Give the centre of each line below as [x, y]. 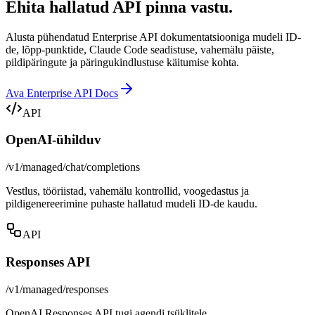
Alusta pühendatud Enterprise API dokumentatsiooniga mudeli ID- [153, 37]
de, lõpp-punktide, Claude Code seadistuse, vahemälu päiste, [140, 49]
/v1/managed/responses [57, 289]
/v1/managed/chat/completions [73, 167]
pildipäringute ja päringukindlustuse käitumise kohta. [122, 62]
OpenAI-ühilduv [53, 140]
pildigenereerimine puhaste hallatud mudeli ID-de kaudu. [131, 204]
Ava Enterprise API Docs [62, 93]
